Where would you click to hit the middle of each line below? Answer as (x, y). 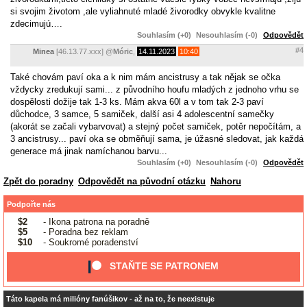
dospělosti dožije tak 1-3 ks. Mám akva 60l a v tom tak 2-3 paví (137, 101)
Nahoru (226, 181)
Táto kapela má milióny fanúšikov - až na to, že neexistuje (110, 298)
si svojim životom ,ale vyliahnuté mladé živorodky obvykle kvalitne (143, 11)
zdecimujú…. (36, 23)
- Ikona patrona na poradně (95, 222)
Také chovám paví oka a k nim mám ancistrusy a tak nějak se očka (145, 77)
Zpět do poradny (38, 181)
